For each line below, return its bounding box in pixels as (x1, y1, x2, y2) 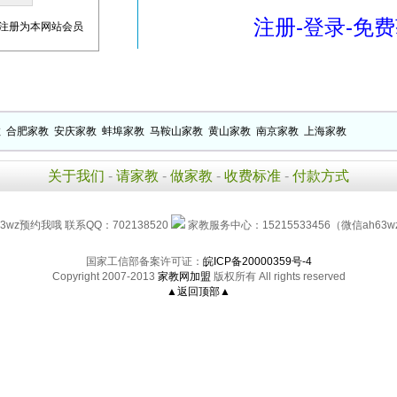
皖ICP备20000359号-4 (202, 255, 312, 268)
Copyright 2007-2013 (51, 270, 158, 283)
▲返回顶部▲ (167, 285, 230, 298)
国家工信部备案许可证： (85, 255, 203, 268)
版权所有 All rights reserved (210, 270, 346, 283)
